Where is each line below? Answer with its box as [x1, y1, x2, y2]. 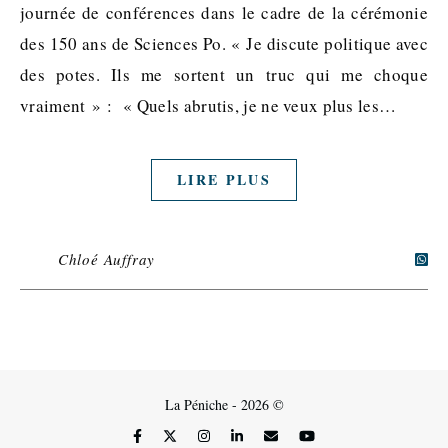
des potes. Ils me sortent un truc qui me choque [20, 63, 428, 87]
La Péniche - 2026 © [164, 395, 284, 415]
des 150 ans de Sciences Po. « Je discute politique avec [20, 32, 428, 56]
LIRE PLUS [177, 169, 271, 191]
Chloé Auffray [57, 249, 156, 270]
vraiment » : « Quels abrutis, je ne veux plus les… [20, 94, 397, 118]
